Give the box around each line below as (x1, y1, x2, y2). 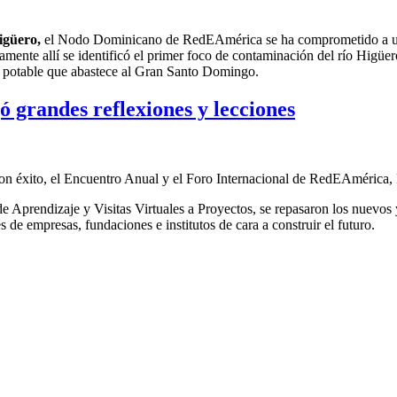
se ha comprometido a (262, 31, 392, 47)
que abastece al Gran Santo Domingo (47, 63, 255, 79)
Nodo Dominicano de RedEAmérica (58, 31, 262, 47)
